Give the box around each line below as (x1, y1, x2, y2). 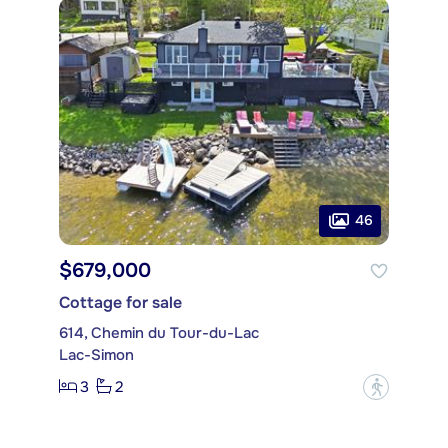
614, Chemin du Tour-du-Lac (59, 322, 259, 343)
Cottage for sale (59, 291, 182, 313)
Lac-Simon (59, 344, 134, 365)
